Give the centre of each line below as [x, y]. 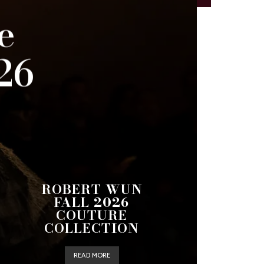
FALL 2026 [92, 202]
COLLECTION [92, 228]
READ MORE [92, 255]
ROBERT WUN [92, 189]
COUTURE [92, 215]
